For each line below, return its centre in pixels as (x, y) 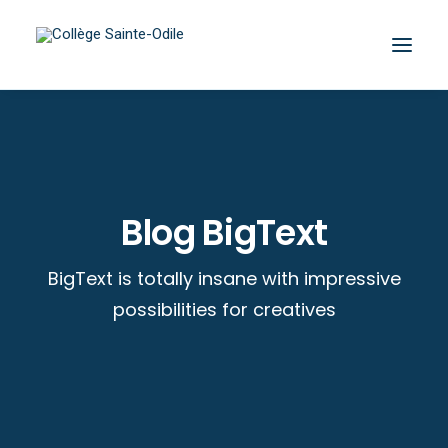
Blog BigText (224, 232)
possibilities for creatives (224, 309)
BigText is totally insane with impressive (224, 278)
